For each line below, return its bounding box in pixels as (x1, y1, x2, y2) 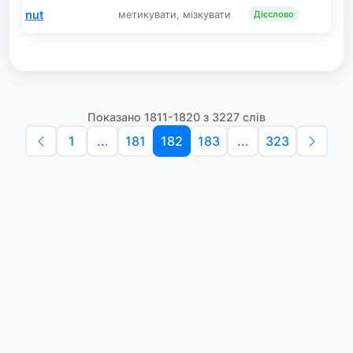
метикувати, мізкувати (118, 8, 231, 20)
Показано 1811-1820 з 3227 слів (87, 110, 266, 124)
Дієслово (254, 9, 295, 20)
